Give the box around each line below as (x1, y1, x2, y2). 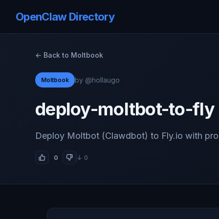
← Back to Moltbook (35, 51, 103, 59)
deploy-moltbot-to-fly (35, 98, 215, 120)
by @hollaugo (75, 75, 120, 84)
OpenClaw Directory (16, 10, 115, 23)
